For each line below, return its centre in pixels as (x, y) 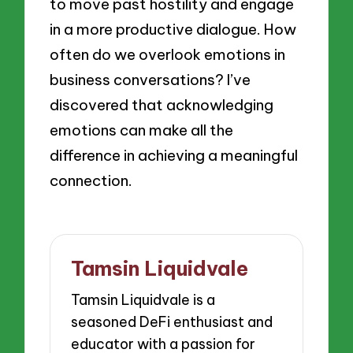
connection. (91, 180)
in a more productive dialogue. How (173, 29)
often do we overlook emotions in (168, 54)
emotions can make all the (142, 130)
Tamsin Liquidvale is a (143, 300)
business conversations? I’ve (150, 79)
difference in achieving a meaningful (174, 155)
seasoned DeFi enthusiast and (172, 322)
